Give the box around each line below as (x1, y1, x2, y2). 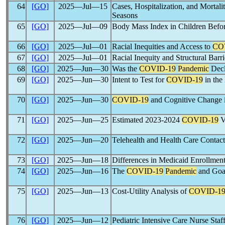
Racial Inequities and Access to (112, 42, 212, 51)
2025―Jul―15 (58, 2, 107, 11)
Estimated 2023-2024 (112, 116, 182, 124)
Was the (112, 64, 139, 73)
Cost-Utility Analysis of (112, 187, 189, 195)
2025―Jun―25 (57, 116, 108, 124)
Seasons (112, 11, 138, 20)
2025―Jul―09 (58, 22, 107, 31)
